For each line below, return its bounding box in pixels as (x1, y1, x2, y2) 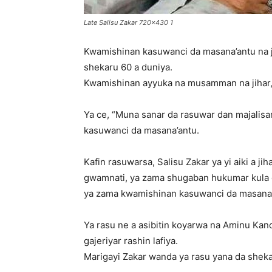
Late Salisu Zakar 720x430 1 (84, 18, 173, 27)
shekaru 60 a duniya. (84, 61, 172, 73)
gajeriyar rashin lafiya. (84, 235, 178, 246)
